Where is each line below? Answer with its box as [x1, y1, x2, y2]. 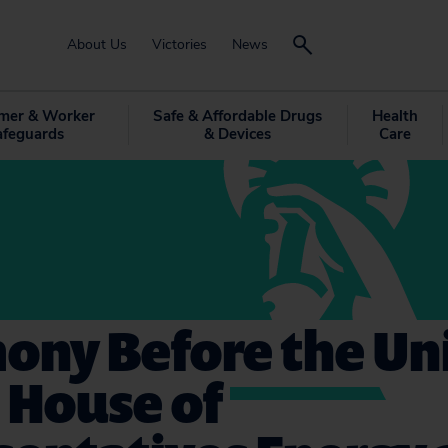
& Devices [203, 124, 271, 144]
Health [371, 106, 418, 126]
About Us [67, 35, 127, 54]
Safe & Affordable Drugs [152, 106, 322, 126]
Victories [152, 35, 207, 54]
